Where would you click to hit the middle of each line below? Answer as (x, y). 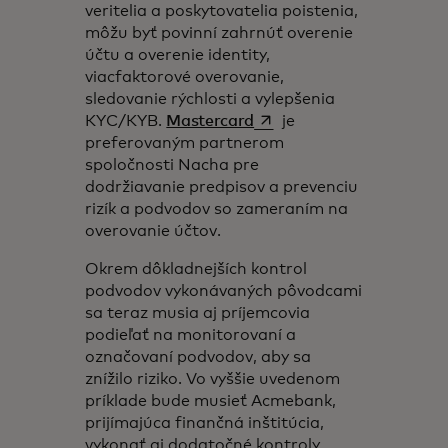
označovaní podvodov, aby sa (198, 357)
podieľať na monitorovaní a (191, 335)
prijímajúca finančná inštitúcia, (205, 423)
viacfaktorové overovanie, (185, 77)
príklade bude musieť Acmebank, (211, 401)
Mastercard (210, 121)
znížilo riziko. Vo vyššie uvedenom (213, 379)
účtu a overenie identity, (178, 55)
